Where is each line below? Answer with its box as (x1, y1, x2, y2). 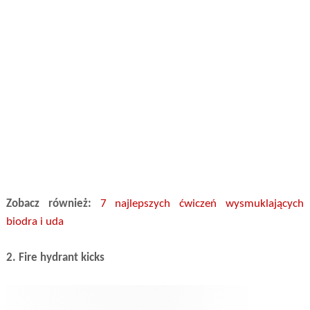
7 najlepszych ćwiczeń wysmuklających (100, 197, 304, 210)
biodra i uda (6, 215, 64, 228)
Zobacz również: (6, 197, 100, 210)
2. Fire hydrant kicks (6, 251, 104, 264)
